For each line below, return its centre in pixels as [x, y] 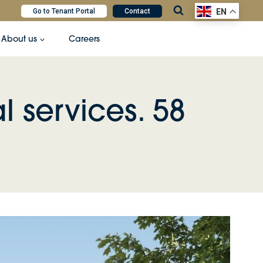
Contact [137, 11]
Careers [84, 39]
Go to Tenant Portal [64, 11]
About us [19, 39]
